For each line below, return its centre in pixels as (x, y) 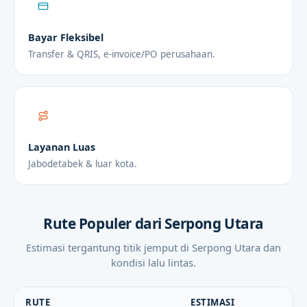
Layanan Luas (62, 147)
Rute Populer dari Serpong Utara (153, 224)
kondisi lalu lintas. (153, 262)
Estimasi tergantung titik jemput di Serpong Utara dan (153, 247)
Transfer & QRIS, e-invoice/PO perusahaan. (122, 54)
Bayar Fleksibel (66, 37)
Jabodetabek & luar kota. (83, 164)
